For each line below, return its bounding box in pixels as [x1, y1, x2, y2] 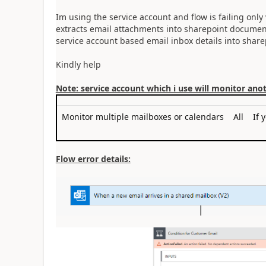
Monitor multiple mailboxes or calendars [61, 111, 224, 123]
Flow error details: [55, 153, 131, 165]
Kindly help [55, 59, 101, 71]
